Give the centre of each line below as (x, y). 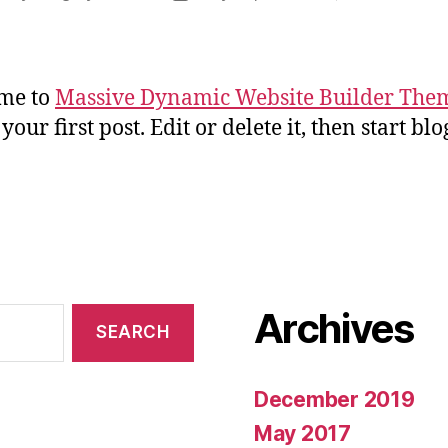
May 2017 (302, 433)
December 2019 (334, 399)
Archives (334, 328)
